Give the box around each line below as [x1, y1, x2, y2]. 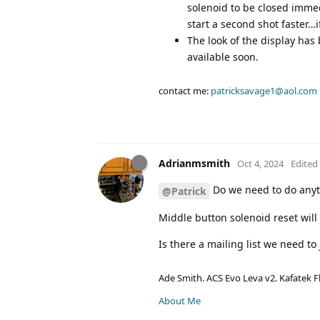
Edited [291, 156, 318, 170]
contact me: [159, 84, 211, 97]
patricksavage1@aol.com [211, 84, 317, 97]
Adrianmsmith [159, 156, 230, 170]
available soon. [187, 49, 259, 64]
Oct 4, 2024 [237, 156, 284, 170]
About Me [159, 294, 201, 307]
